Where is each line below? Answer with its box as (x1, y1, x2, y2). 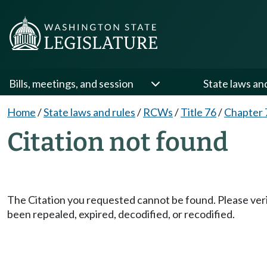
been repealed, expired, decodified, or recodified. (7, 207, 235, 221)
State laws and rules (44, 105, 135, 119)
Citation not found (7, 127, 228, 157)
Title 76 (181, 105, 216, 119)
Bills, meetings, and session (9, 77, 133, 90)
